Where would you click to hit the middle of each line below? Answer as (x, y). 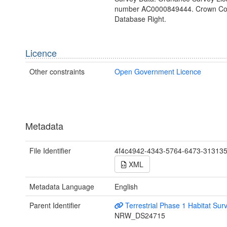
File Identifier (50, 150)
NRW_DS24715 (140, 215)
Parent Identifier (55, 205)
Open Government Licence (158, 71)
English (126, 186)
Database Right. (140, 18)
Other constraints (57, 71)
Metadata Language (62, 186)
